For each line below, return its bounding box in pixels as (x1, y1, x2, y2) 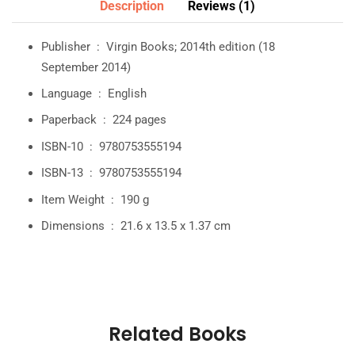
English (108, 86, 147, 101)
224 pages (113, 113, 166, 128)
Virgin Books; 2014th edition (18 (106, 39, 275, 54)
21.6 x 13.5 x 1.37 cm (120, 219, 231, 234)
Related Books (109, 320, 246, 347)
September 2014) (41, 59, 131, 74)
